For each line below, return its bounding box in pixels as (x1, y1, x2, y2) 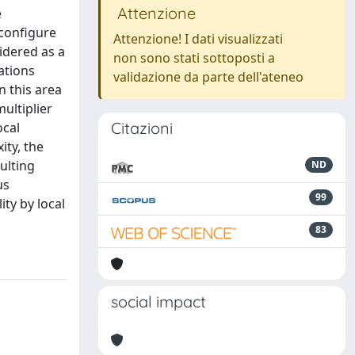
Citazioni (111, 118, 173, 138)
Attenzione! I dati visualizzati (113, 30, 283, 48)
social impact (111, 292, 206, 311)
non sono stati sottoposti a (113, 49, 275, 67)
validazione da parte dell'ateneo (113, 68, 303, 86)
